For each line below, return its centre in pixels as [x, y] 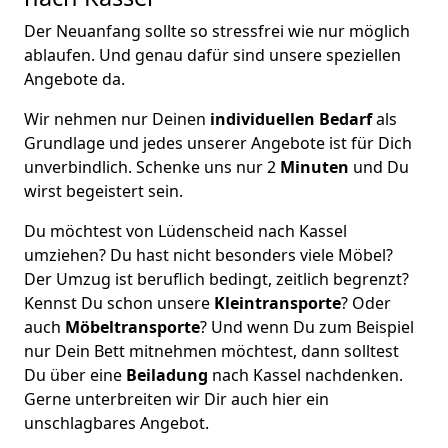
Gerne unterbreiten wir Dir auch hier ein [176, 399]
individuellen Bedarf [289, 119]
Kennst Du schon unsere [119, 303]
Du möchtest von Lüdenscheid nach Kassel [185, 231]
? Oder [366, 303]
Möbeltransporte [132, 327]
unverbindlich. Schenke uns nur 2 [152, 167]
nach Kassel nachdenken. [307, 375]
